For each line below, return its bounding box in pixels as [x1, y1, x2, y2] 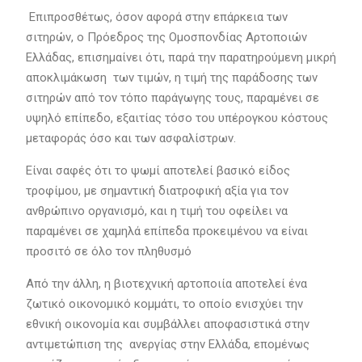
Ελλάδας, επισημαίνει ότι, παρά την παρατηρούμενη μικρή [25, 50, 336, 65]
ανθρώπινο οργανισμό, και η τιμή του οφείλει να [25, 204, 288, 219]
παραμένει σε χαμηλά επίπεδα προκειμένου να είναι [25, 224, 308, 239]
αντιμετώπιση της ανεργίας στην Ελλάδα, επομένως [25, 337, 309, 352]
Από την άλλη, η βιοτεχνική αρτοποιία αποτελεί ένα [25, 276, 307, 292]
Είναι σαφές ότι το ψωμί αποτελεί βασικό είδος [25, 163, 290, 179]
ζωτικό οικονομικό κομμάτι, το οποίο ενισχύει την [25, 297, 303, 312]
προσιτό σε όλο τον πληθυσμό [25, 244, 192, 259]
